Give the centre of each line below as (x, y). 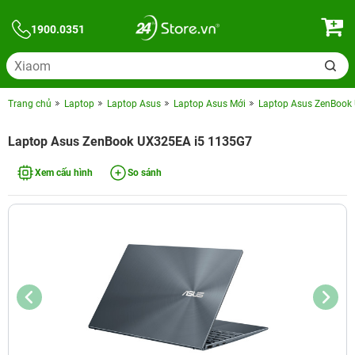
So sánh (145, 173)
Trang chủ (30, 104)
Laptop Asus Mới (210, 104)
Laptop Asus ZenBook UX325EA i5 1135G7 (130, 141)
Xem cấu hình (64, 173)
